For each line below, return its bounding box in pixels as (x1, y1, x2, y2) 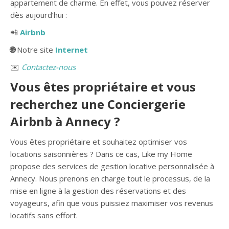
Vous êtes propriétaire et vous (10, 78, 196, 95)
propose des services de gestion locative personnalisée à (10, 161, 214, 171)
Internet (55, 44, 88, 55)
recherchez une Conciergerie (10, 96, 186, 112)
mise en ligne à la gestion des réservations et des (10, 186, 186, 196)
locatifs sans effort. (10, 210, 78, 220)
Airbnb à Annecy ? (10, 113, 120, 130)
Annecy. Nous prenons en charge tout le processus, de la (10, 173, 210, 184)
